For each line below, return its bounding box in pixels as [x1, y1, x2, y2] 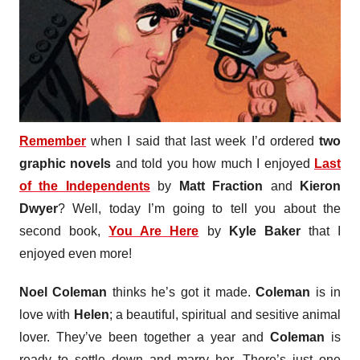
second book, [19, 224, 109, 238]
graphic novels [19, 157, 112, 170]
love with [19, 308, 74, 321]
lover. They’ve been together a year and [19, 330, 270, 344]
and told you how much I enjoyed [111, 157, 315, 170]
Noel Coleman [19, 285, 108, 299]
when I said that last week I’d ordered [86, 134, 319, 148]
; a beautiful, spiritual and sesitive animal [108, 308, 341, 321]
